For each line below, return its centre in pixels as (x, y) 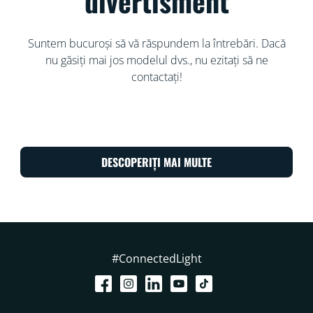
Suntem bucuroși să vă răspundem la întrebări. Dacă (156, 43)
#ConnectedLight (156, 258)
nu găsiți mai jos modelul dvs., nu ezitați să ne (156, 60)
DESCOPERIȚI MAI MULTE (156, 162)
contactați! (156, 77)
